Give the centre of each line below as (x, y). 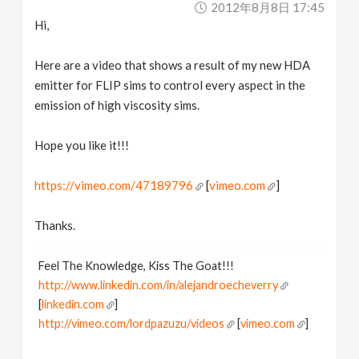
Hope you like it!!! (82, 145)
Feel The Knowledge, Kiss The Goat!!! (137, 266)
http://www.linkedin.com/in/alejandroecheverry (159, 285)
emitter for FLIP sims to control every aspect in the (170, 85)
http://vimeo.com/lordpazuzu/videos (132, 323)
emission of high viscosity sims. (117, 105)
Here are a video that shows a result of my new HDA (173, 65)
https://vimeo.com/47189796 (114, 185)
